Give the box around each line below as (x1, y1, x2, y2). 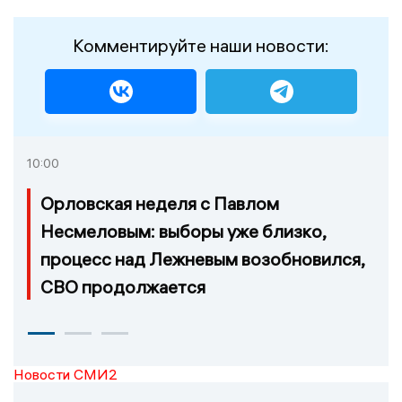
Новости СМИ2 (13, 364, 118, 383)
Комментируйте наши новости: (73, 33, 329, 57)
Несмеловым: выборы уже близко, (40, 219, 326, 242)
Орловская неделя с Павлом (40, 191, 279, 214)
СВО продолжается (40, 275, 205, 298)
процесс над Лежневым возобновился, (40, 247, 364, 270)
